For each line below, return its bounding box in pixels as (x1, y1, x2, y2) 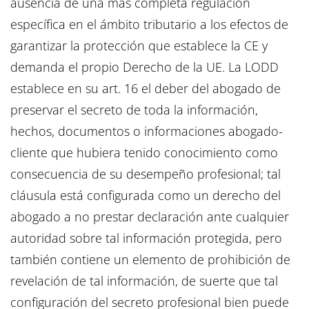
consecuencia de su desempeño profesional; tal (10, 166, 281, 183)
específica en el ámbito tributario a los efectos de (10, 16, 288, 33)
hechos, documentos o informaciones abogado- (10, 123, 283, 140)
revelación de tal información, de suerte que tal (10, 272, 278, 290)
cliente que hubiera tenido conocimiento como (10, 144, 278, 161)
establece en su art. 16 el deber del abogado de (10, 80, 281, 97)
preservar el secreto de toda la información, (10, 101, 258, 119)
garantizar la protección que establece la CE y (10, 37, 268, 54)
